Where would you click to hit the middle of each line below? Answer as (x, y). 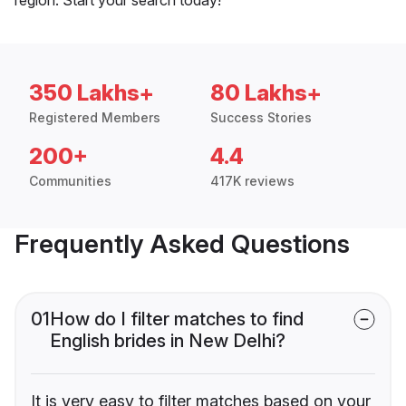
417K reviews (252, 180)
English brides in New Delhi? (168, 340)
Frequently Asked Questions (182, 243)
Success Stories (261, 117)
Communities (70, 180)
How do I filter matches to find (177, 319)
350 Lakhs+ (92, 92)
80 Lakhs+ (266, 92)
